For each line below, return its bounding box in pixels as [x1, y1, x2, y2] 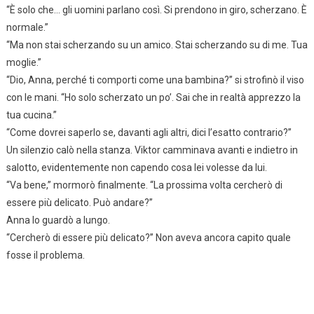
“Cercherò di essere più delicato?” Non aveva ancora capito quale [6, 231, 291, 243]
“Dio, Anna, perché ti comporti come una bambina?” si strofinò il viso [6, 74, 304, 86]
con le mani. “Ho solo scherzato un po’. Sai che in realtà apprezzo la [6, 91, 301, 103]
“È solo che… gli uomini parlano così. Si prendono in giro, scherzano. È [6, 4, 307, 15]
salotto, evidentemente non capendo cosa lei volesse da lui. [6, 161, 267, 173]
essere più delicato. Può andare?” [6, 196, 153, 208]
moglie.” [6, 56, 41, 68]
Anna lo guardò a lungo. [6, 214, 110, 226]
